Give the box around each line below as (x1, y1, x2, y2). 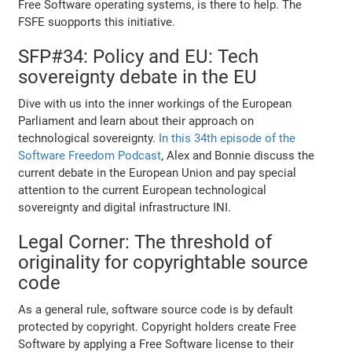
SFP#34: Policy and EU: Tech (18, 45, 259, 68)
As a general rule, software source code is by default (18, 302, 294, 317)
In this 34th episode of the (159, 130, 296, 145)
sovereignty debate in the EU (18, 65, 258, 88)
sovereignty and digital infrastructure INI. (18, 200, 232, 214)
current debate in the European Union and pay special (18, 165, 297, 180)
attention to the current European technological (18, 182, 267, 197)
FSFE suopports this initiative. (18, 14, 176, 29)
